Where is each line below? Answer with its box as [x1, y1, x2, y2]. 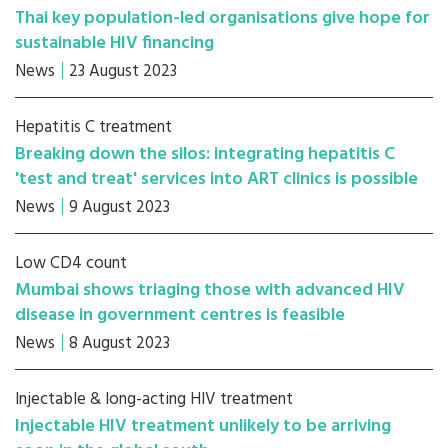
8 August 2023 [69, 330, 170, 357]
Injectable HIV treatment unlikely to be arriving [15, 412, 391, 441]
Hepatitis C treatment [15, 114, 172, 141]
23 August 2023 [69, 58, 177, 85]
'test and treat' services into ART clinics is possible [15, 165, 418, 194]
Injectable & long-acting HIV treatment [15, 386, 293, 413]
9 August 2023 [69, 194, 170, 221]
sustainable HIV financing [15, 29, 214, 58]
